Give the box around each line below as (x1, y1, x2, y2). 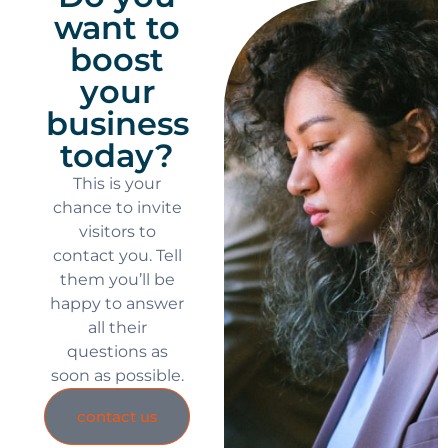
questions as (66, 341, 168, 361)
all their (87, 317, 147, 337)
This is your (73, 173, 161, 193)
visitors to (78, 221, 156, 241)
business (45, 103, 189, 143)
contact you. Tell (52, 245, 182, 265)
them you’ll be (59, 269, 175, 289)
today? (60, 135, 174, 175)
